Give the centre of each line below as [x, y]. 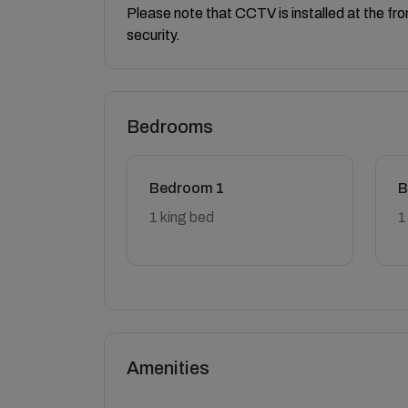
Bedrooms [170, 127]
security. [153, 35]
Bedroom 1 [187, 188]
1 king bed [182, 217]
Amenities [168, 368]
